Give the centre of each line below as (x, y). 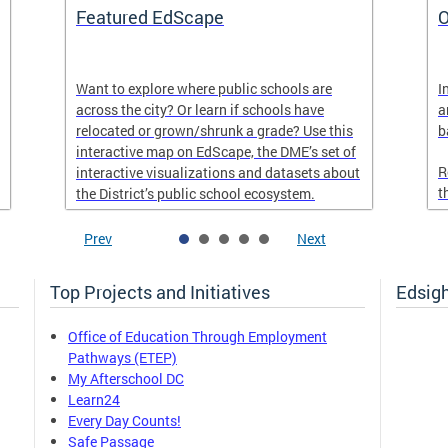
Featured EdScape (150, 17)
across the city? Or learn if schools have (200, 109)
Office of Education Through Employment (197, 336)
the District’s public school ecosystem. (195, 193)
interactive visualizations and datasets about (218, 172)
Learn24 (94, 399)
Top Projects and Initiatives (160, 292)
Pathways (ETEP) (122, 357)
